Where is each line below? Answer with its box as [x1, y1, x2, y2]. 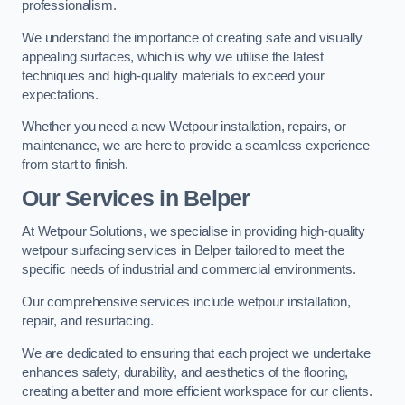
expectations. [22, 87, 99, 102]
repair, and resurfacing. [22, 313, 154, 328]
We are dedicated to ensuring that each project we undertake [22, 345, 371, 361]
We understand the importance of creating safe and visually [22, 30, 363, 45]
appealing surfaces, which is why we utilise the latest [22, 49, 325, 64]
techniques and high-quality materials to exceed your [22, 68, 325, 83]
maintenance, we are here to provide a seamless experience [22, 138, 370, 154]
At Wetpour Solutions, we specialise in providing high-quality [22, 224, 366, 240]
